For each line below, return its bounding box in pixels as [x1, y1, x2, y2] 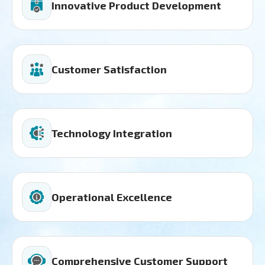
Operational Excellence [51, 190, 172, 204]
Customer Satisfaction [51, 63, 167, 76]
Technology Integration [51, 127, 172, 140]
